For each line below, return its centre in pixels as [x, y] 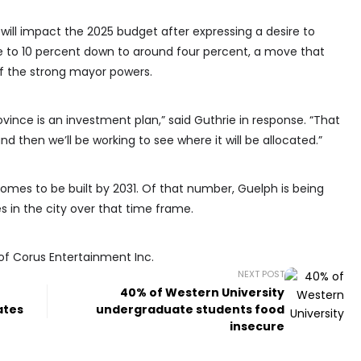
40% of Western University [203, 293]
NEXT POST [261, 274]
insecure [257, 327]
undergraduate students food [191, 310]
